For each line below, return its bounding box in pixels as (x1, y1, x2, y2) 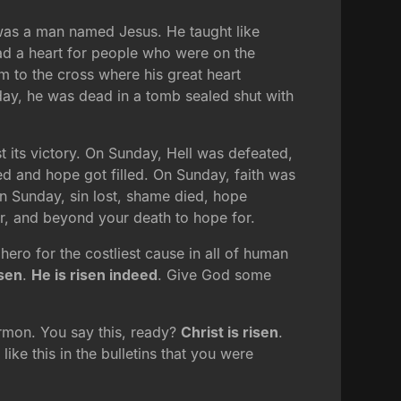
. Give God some (158, 266, 272, 285)
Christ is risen (181, 323, 279, 342)
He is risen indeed (31, 266, 158, 285)
